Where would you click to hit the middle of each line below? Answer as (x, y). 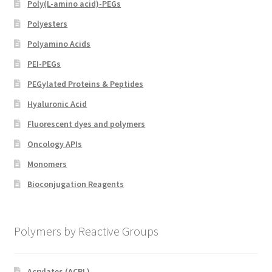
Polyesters (48, 24)
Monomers (47, 164)
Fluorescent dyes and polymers (87, 124)
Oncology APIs (55, 144)
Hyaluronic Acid (57, 104)
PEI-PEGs (44, 64)
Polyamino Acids (59, 44)
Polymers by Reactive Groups (86, 231)
